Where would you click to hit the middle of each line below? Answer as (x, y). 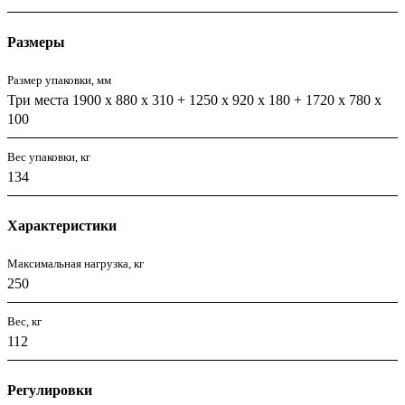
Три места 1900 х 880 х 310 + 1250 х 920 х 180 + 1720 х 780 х (194, 99)
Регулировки (50, 390)
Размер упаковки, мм (59, 80)
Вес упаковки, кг (49, 156)
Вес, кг (24, 321)
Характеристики (62, 225)
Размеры (36, 42)
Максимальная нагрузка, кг (75, 263)
